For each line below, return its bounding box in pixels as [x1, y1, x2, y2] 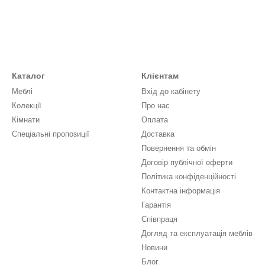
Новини [141, 243, 167, 252]
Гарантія [141, 201, 171, 209]
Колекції [12, 101, 41, 110]
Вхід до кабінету [141, 87, 201, 96]
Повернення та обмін [141, 144, 216, 153]
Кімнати [12, 115, 40, 124]
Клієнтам [141, 71, 179, 80]
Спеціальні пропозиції [12, 130, 89, 138]
